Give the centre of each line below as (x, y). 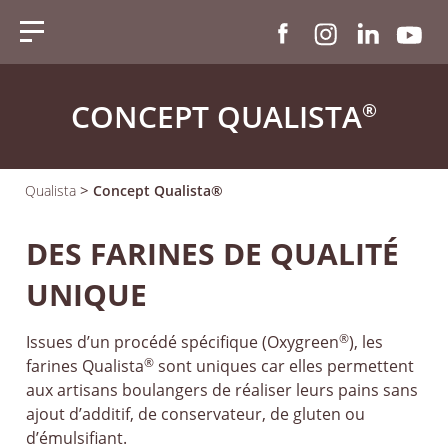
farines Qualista (85, 366)
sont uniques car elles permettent (284, 366)
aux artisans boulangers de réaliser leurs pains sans (222, 390)
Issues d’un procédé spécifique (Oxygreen (183, 342)
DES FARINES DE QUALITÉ (213, 253)
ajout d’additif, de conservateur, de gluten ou (196, 414)
